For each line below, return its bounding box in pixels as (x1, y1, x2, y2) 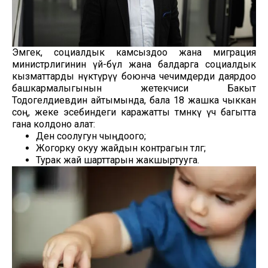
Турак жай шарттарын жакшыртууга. (36, 154, 199, 166)
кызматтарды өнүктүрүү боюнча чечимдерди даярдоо (12, 70, 256, 82)
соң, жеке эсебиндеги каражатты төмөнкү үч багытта (12, 106, 256, 118)
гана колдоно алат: (12, 118, 95, 130)
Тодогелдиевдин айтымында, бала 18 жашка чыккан (12, 94, 256, 106)
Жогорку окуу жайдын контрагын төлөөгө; (36, 142, 206, 154)
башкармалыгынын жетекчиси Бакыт (12, 82, 256, 94)
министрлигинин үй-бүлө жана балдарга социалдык (12, 58, 256, 70)
